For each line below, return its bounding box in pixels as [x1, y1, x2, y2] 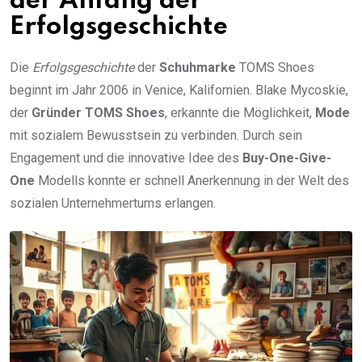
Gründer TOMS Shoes [32, 105, 165, 121]
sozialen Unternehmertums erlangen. [10, 196, 216, 212]
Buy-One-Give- [242, 150, 331, 166]
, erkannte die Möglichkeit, [165, 105, 315, 121]
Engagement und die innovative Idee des [10, 150, 242, 166]
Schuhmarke [159, 60, 236, 76]
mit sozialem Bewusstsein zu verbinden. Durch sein [10, 128, 302, 144]
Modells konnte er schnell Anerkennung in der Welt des [35, 173, 349, 189]
